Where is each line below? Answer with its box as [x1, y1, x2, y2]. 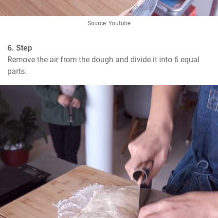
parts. [7, 67, 27, 76]
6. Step [7, 43, 32, 53]
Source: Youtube [88, 20, 130, 27]
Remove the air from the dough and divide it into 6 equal [7, 55, 200, 65]
